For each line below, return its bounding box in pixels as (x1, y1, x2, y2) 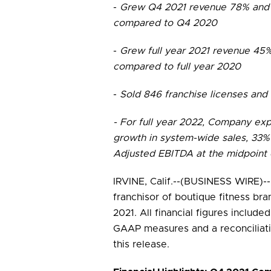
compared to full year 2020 (113, 62, 241, 71)
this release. (113, 240, 169, 249)
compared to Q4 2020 (113, 18, 217, 28)
